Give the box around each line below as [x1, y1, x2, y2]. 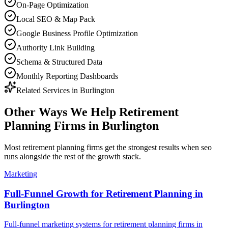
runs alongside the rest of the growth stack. [4, 152, 141, 161]
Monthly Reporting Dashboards [16, 71, 118, 80]
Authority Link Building [16, 43, 95, 52]
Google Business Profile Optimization [16, 28, 138, 38]
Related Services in [16, 85, 80, 95]
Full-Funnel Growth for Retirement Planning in [4, 188, 203, 199]
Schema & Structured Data [16, 57, 102, 66]
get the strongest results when [103, 142, 201, 152]
